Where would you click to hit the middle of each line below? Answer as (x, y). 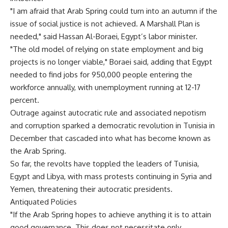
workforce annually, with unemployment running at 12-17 (105, 87)
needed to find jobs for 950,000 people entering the (101, 75)
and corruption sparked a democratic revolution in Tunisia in (112, 125)
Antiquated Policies (44, 202)
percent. (25, 100)
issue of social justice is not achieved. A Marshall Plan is (105, 24)
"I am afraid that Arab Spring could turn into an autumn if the (114, 11)
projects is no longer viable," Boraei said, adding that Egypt (111, 62)
